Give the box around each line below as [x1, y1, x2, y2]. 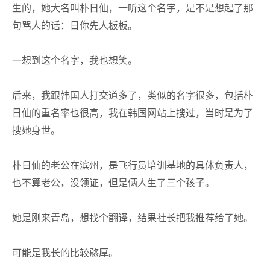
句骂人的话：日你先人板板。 [12, 20, 137, 31]
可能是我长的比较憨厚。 [12, 248, 118, 258]
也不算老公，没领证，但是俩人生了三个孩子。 [12, 178, 215, 188]
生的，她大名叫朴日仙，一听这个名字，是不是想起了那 [12, 3, 253, 13]
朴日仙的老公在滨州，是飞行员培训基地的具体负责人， [12, 160, 253, 171]
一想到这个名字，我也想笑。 [12, 55, 137, 66]
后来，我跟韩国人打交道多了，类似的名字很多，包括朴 [12, 90, 253, 101]
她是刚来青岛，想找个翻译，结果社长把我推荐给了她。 [12, 213, 253, 223]
